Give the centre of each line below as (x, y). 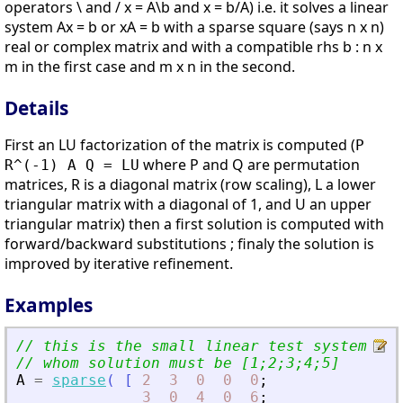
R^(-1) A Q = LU (72, 166)
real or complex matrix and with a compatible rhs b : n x (193, 47)
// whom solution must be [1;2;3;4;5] (178, 363)
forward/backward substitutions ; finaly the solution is (189, 244)
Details (36, 108)
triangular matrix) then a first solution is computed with (194, 224)
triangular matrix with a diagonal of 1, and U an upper (188, 205)
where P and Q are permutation (250, 165)
